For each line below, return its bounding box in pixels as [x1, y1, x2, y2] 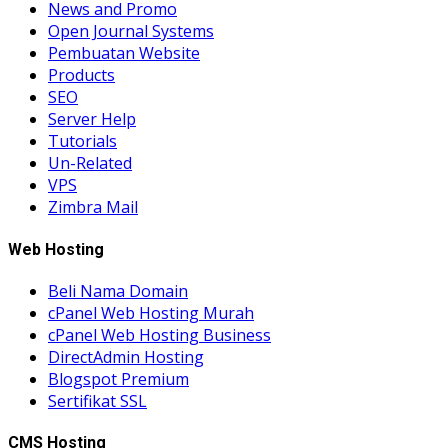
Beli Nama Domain [48, 280, 188, 302]
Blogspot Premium [48, 368, 189, 390]
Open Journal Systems [48, 20, 214, 43]
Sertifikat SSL [48, 390, 147, 412]
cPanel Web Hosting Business [48, 324, 271, 346]
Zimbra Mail [48, 196, 138, 219]
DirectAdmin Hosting [48, 346, 204, 368]
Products [48, 64, 115, 87]
